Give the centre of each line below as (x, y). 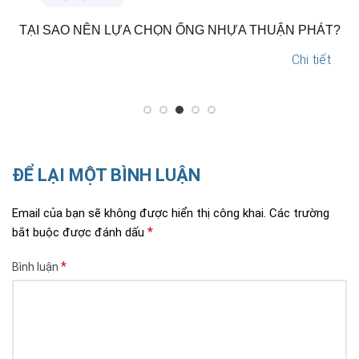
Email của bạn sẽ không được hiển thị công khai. (139, 213)
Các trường (299, 213)
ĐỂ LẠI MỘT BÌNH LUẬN (106, 175)
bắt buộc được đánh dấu (80, 232)
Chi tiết (311, 59)
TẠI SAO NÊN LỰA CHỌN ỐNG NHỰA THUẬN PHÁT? (179, 30)
